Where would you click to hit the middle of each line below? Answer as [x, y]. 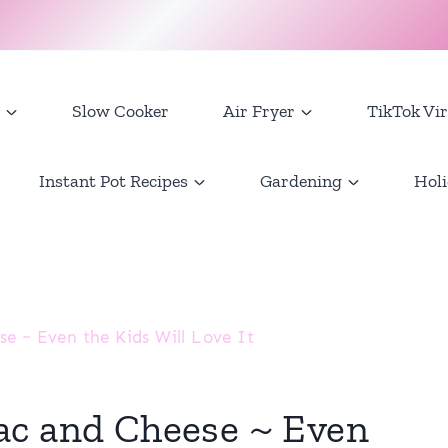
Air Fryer [259, 111]
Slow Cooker [120, 111]
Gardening [301, 181]
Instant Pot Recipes [113, 181]
